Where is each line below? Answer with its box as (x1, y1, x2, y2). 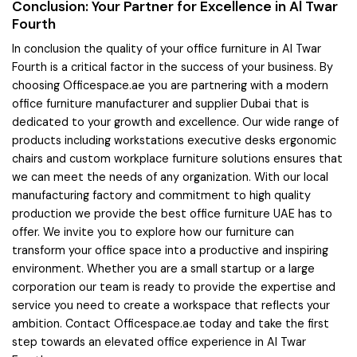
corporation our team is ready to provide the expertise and (12, 279, 335, 294)
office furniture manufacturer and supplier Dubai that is (12, 96, 309, 111)
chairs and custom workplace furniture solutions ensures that (12, 151, 343, 166)
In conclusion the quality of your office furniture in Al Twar (12, 41, 321, 56)
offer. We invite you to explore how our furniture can (12, 224, 294, 239)
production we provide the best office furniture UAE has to (12, 206, 332, 221)
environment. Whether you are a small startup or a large (12, 261, 315, 276)
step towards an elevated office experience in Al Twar (12, 334, 306, 349)
